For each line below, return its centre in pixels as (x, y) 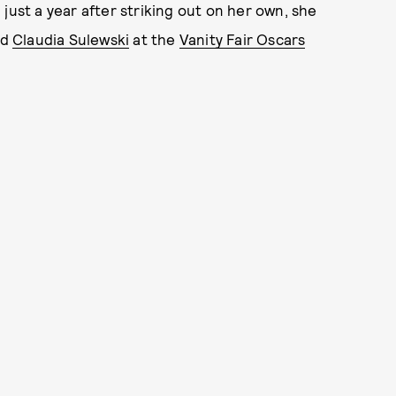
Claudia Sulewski (71, 39)
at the (154, 39)
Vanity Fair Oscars (242, 39)
